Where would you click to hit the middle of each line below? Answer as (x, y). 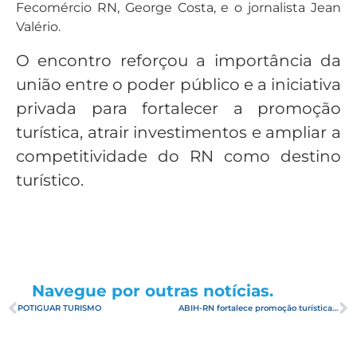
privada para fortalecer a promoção (178, 108)
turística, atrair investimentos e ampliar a (178, 132)
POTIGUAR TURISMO (59, 308)
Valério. (38, 27)
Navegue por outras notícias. (153, 290)
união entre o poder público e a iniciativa (178, 84)
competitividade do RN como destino (178, 156)
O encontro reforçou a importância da (178, 60)
